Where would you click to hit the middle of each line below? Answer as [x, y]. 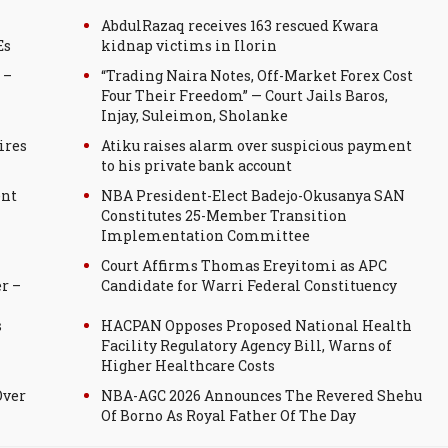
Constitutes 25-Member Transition [224, 216]
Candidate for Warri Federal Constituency [249, 286]
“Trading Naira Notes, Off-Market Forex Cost [257, 76]
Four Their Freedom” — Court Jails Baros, [244, 96]
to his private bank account [196, 166]
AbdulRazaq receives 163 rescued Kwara [239, 26]
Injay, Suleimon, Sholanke [194, 116]
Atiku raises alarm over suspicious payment [256, 146]
